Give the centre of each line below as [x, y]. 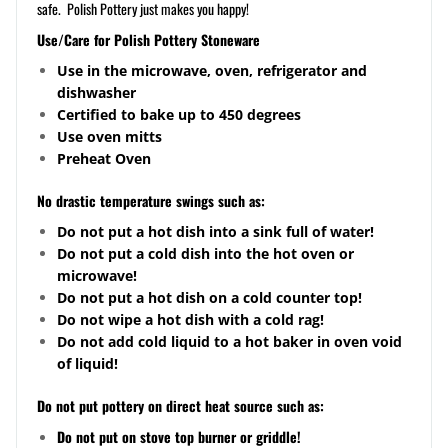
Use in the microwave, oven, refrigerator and [212, 71]
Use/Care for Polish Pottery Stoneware [148, 40]
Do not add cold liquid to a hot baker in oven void [229, 342]
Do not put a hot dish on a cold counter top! [209, 298]
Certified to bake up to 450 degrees [179, 115]
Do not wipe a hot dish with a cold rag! [190, 320]
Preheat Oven [104, 159]
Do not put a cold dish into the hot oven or [205, 254]
